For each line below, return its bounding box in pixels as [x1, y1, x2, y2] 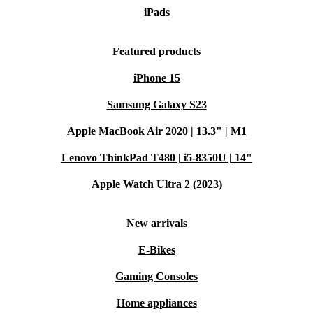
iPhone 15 [133, 72, 180, 84]
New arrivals [126, 217, 187, 229]
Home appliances [116, 297, 197, 309]
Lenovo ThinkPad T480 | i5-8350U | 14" [61, 152, 252, 163]
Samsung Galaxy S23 [106, 99, 207, 110]
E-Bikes [138, 244, 175, 256]
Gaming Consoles [115, 270, 198, 282]
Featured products [112, 45, 201, 57]
